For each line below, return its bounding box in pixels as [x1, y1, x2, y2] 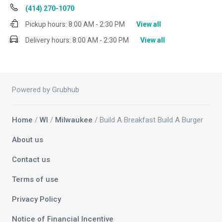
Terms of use [12, 175, 58, 184]
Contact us [12, 155, 50, 165]
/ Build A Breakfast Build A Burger [93, 115, 203, 125]
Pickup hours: [25, 20, 67, 29]
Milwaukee [55, 115, 93, 125]
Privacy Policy [12, 195, 61, 204]
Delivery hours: [25, 36, 71, 45]
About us [12, 135, 43, 145]
